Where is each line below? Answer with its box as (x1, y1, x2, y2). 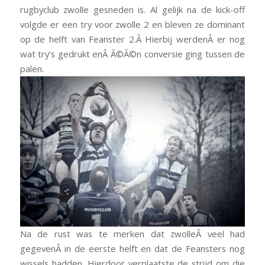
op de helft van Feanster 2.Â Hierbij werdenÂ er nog (20, 33, 245, 45)
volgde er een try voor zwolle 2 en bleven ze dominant (20, 18, 245, 30)
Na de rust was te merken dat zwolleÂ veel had (20, 227, 245, 240)
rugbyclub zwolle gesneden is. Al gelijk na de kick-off (20, 3, 245, 15)
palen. (20, 62, 44, 75)
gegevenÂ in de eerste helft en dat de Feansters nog (20, 242, 245, 254)
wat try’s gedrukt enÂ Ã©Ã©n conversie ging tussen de (20, 47, 245, 60)
